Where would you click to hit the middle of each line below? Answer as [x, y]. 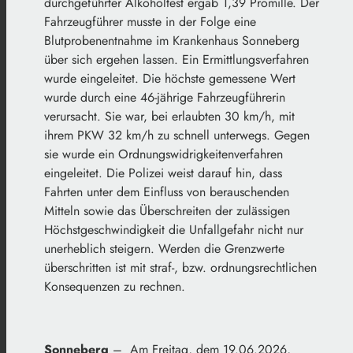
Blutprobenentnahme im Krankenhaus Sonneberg [172, 40]
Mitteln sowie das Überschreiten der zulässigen [167, 210]
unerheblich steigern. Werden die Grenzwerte [164, 248]
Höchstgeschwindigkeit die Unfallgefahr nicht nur [174, 229]
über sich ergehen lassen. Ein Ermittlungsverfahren [176, 59]
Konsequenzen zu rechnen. [115, 286]
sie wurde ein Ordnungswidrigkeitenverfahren [163, 154]
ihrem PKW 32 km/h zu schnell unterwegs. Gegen [177, 135]
